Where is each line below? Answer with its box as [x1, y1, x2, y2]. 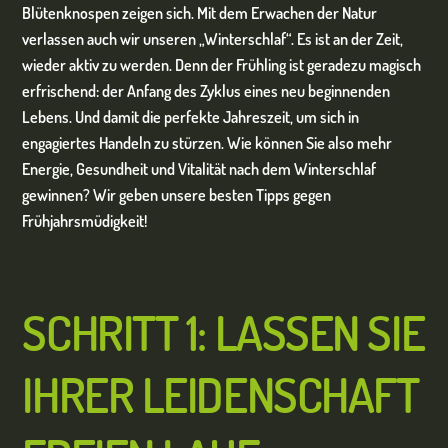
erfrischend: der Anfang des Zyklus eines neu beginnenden [22, 80, 391, 101]
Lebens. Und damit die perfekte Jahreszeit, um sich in [22, 106, 360, 127]
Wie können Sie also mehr [224, 132, 393, 153]
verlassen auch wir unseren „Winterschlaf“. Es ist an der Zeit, [22, 28, 404, 49]
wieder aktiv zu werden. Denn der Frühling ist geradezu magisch [22, 54, 422, 75]
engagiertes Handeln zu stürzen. [22, 132, 225, 153]
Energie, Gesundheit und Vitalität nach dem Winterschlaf [22, 158, 377, 179]
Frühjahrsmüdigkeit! [22, 210, 148, 231]
